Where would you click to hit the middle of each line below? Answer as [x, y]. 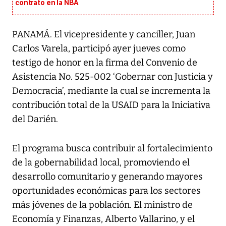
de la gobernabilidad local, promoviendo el [101, 163]
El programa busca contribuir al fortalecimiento [112, 149]
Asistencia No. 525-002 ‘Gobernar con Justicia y [112, 77]
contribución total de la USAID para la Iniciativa [111, 105]
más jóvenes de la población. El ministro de [102, 205]
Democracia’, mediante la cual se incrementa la [111, 91]
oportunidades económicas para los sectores [106, 191]
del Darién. [35, 119]
